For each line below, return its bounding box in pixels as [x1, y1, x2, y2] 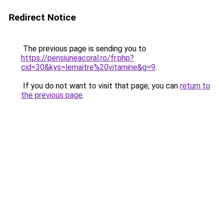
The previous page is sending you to [21, 44, 146, 53]
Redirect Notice [9, 12, 76, 23]
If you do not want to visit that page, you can [21, 81, 180, 90]
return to [180, 81, 210, 90]
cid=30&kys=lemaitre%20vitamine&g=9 [21, 63, 155, 72]
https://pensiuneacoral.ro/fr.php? [21, 53, 134, 63]
